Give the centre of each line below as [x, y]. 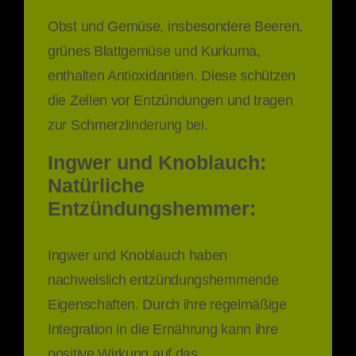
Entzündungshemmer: [152, 206]
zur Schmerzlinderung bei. [128, 122]
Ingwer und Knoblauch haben [138, 253]
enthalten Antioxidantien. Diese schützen [172, 72]
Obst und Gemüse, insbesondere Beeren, [175, 23]
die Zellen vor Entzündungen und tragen [170, 97]
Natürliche [96, 183]
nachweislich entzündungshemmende [163, 277]
